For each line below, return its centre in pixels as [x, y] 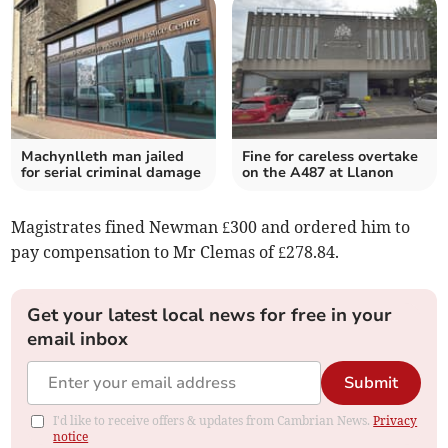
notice [71, 437]
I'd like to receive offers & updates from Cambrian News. [213, 421]
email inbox [78, 339]
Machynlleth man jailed [103, 157]
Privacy [395, 421]
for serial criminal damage [111, 173]
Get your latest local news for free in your [210, 315]
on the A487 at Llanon [318, 173]
